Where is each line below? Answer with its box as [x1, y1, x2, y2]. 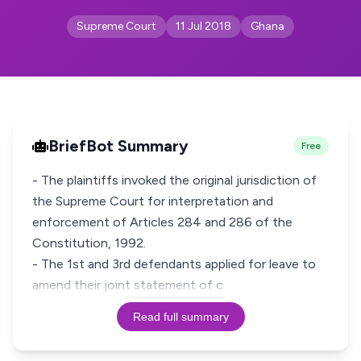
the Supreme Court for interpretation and [32, 193, 273, 209]
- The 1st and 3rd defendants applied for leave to [32, 256, 316, 272]
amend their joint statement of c [32, 277, 223, 293]
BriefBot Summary [48, 136, 189, 156]
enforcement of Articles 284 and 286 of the [32, 214, 293, 230]
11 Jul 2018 [176, 19, 231, 33]
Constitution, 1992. [32, 235, 146, 251]
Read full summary [132, 310, 229, 323]
